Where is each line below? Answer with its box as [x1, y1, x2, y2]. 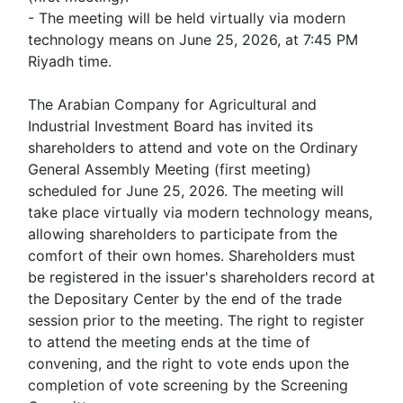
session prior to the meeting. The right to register [28, 311, 364, 329]
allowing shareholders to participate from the [28, 225, 337, 243]
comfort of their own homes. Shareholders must [28, 246, 355, 264]
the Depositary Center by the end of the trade [28, 290, 342, 308]
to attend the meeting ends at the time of [28, 333, 310, 351]
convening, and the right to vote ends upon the [28, 354, 349, 372]
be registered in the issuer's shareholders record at [28, 268, 375, 286]
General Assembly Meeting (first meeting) [28, 160, 311, 178]
